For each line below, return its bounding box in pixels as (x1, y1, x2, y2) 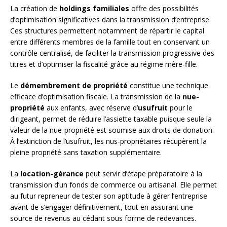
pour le (168, 103, 193, 113)
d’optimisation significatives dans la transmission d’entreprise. (10, 15, 211, 25)
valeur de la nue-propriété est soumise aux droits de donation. (10, 125, 214, 135)
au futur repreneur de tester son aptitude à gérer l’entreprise (10, 191, 207, 201)
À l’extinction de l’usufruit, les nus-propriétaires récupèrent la (10, 136, 207, 146)
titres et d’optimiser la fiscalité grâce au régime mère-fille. (10, 59, 198, 69)
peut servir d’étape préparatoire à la (84, 169, 202, 179)
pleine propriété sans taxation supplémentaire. (10, 147, 162, 158)
